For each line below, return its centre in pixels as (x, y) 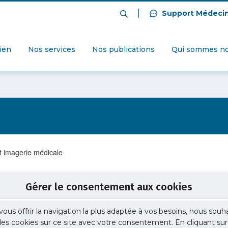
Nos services (52, 50)
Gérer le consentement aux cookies (109, 187)
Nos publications (123, 50)
